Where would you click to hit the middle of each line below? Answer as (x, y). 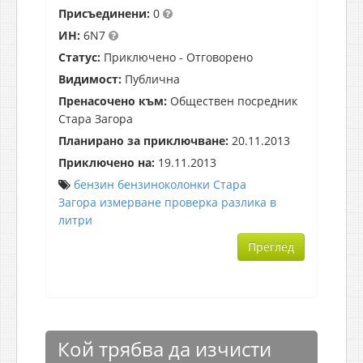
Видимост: (90, 79)
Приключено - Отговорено (177, 57)
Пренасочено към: (113, 100)
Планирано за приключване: (143, 140)
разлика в (249, 202)
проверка (191, 202)
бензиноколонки (164, 184)
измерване (130, 202)
